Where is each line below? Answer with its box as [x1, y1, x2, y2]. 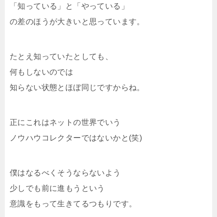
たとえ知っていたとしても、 [10, 52, 113, 61]
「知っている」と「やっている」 [10, 1, 129, 10]
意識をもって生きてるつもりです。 [10, 199, 137, 208]
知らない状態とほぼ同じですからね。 [10, 83, 145, 92]
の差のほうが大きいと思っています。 [10, 17, 145, 26]
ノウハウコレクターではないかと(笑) [10, 133, 142, 142]
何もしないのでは [10, 67, 74, 76]
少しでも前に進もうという [10, 184, 105, 192]
